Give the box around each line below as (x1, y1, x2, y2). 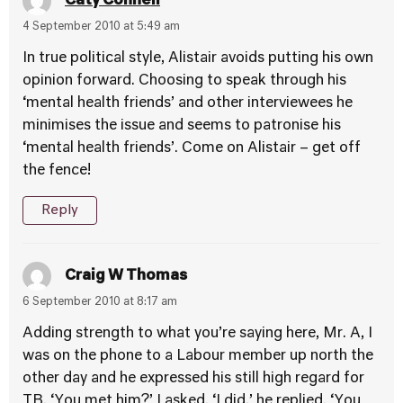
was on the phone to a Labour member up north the (22, 349, 373, 363)
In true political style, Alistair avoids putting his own (22, 51, 373, 66)
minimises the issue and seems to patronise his (22, 119, 341, 133)
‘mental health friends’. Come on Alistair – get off (22, 141, 361, 156)
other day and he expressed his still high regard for (22, 372, 364, 386)
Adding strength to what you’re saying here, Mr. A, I (22, 327, 372, 341)
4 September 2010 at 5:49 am (22, 22, 180, 32)
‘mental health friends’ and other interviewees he (22, 96, 353, 111)
